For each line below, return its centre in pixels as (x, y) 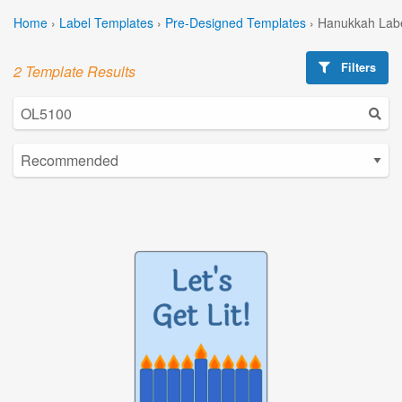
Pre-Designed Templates (236, 22)
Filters (357, 67)
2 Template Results (74, 71)
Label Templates (106, 22)
